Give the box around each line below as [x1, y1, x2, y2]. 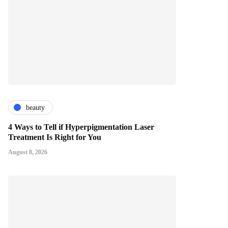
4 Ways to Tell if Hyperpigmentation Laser [8, 123, 154, 132]
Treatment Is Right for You [8, 133, 101, 142]
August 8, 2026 [8, 149, 47, 156]
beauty [26, 103, 45, 111]
